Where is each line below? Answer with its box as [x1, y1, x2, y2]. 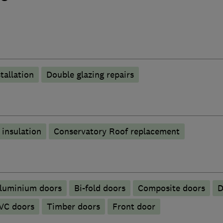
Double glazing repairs [46, 69, 134, 80]
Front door [112, 201, 155, 212]
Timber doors [46, 201, 100, 212]
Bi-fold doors [74, 182, 125, 194]
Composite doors [137, 182, 205, 194]
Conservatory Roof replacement [53, 125, 180, 137]
